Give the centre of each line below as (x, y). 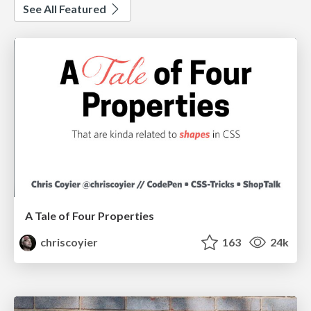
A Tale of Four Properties (90, 216)
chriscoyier (68, 242)
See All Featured (66, 8)
